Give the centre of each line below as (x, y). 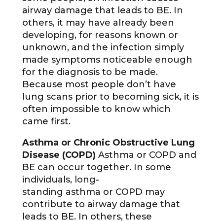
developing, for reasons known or (100, 35)
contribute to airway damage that (101, 204)
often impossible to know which (96, 109)
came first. (46, 122)
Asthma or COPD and (147, 155)
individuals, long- (60, 180)
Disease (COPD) (60, 155)
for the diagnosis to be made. (90, 72)
